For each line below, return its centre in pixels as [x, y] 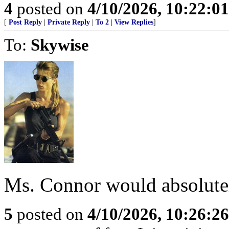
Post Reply [25, 22]
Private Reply [69, 22]
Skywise [60, 45]
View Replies [134, 22]
